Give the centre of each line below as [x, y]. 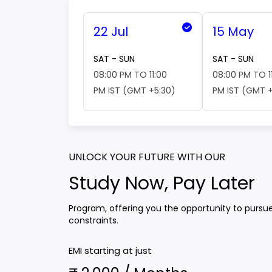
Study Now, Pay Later [162, 183]
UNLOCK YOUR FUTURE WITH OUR [147, 157]
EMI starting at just [110, 250]
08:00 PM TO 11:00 [131, 74]
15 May [233, 31]
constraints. [94, 220]
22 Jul [111, 31]
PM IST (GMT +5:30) [135, 90]
